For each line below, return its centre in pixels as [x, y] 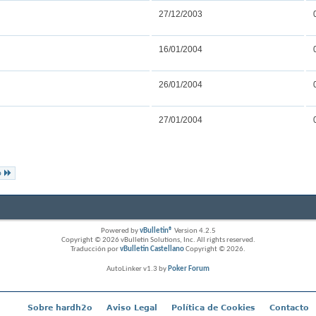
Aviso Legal [132, 308]
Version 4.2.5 [194, 231]
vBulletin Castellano [152, 249]
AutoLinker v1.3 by [137, 269]
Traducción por [95, 249]
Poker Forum [189, 269]
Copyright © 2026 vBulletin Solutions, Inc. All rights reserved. [158, 240]
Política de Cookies [213, 308]
